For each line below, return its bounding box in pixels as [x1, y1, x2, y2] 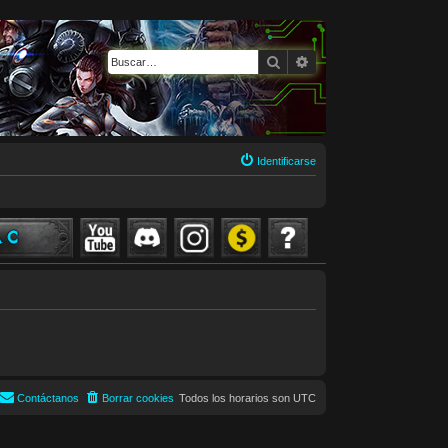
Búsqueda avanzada [310, 52, 436, 70]
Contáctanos [17, 392, 79, 404]
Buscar [281, 52, 324, 70]
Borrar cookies [102, 392, 174, 404]
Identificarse [257, 155, 316, 167]
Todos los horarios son [179, 392, 293, 404]
